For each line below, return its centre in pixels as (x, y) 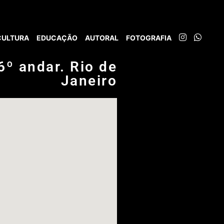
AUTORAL (102, 38)
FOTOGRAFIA (149, 38)
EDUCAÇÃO (57, 38)
